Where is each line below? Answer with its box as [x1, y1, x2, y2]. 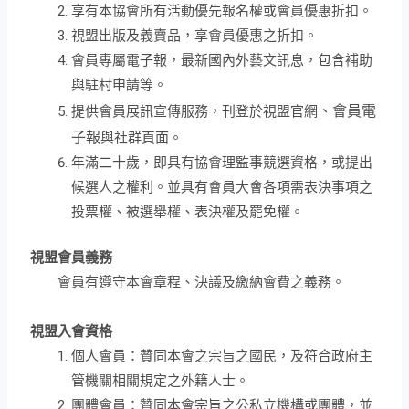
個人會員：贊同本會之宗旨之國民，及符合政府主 [71, 347, 373, 364]
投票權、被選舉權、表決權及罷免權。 [71, 204, 305, 221]
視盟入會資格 [30, 322, 113, 340]
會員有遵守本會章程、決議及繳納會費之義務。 [30, 273, 346, 290]
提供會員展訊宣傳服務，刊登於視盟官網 [71, 103, 319, 121]
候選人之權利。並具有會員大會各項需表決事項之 [71, 179, 373, 196]
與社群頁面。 [100, 130, 184, 147]
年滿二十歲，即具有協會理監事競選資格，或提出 [71, 154, 373, 172]
